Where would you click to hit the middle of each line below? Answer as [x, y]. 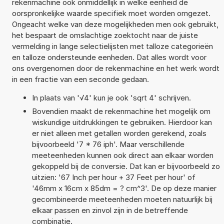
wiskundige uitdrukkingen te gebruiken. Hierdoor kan [122, 122]
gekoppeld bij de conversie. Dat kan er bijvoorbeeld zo [126, 166]
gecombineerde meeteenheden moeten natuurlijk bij [122, 199]
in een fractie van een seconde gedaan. [80, 79]
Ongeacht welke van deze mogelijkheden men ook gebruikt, [115, 24]
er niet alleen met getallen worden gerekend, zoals [119, 133]
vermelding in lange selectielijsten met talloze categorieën [112, 46]
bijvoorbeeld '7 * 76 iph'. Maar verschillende [108, 144]
